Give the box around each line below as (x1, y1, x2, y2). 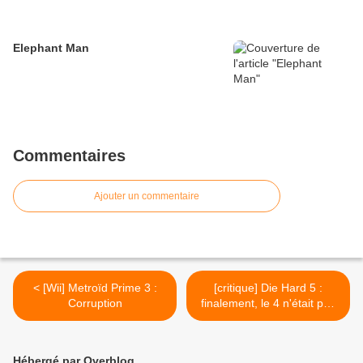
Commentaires (13, 147, 126, 165)
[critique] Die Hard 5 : (214, 281, 322, 295)
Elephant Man (13, 41, 89, 55)
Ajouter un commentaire (94, 190, 199, 203)
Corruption (67, 297, 122, 310)
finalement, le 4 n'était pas (201, 297, 335, 310)
